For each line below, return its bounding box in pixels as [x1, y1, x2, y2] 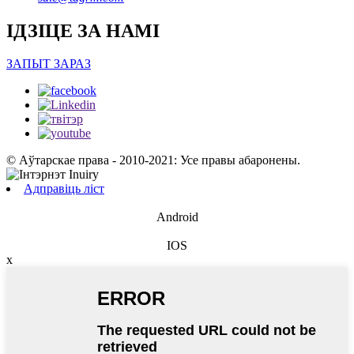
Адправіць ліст [24, 182, 104, 196]
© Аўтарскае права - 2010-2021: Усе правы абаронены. [6, 153, 300, 168]
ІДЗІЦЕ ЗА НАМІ [6, 20, 160, 41]
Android [156, 210, 198, 224]
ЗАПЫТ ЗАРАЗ [6, 57, 91, 71]
